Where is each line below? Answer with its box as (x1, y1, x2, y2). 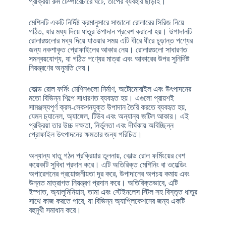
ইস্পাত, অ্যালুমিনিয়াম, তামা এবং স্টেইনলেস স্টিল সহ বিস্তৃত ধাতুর (28, 187, 197, 196)
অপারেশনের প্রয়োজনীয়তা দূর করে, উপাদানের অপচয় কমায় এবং (28, 169, 190, 178)
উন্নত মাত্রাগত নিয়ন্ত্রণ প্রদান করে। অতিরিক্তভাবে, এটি (28, 178, 178, 187)
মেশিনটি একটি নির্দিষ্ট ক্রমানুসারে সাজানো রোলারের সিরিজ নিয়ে (28, 18, 184, 27)
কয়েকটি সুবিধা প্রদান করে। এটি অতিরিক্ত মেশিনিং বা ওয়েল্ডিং (28, 160, 187, 169)
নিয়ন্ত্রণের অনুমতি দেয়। (28, 63, 91, 72)
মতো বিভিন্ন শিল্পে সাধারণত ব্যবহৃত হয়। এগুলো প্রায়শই (28, 93, 174, 102)
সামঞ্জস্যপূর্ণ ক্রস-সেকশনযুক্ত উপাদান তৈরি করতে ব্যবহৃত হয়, (28, 102, 187, 111)
